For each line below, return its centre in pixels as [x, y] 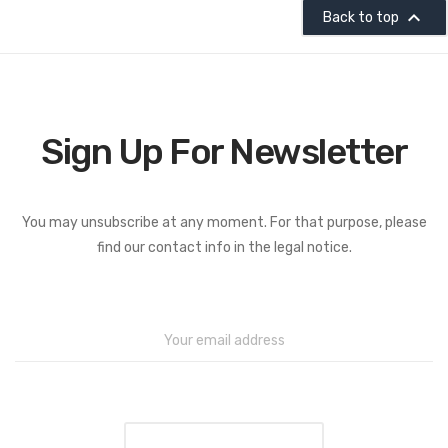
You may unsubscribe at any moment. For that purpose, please [224, 222]
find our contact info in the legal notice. [224, 247]
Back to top [362, 17]
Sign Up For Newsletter [224, 151]
